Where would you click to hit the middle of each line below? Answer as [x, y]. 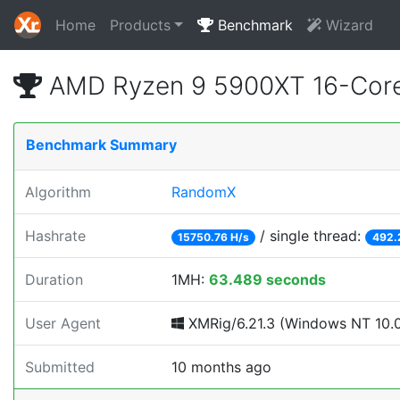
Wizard [347, 25]
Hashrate [55, 236]
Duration [54, 279]
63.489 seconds [267, 279]
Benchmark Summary [101, 145]
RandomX [204, 192]
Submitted [60, 367]
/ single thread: [311, 236]
